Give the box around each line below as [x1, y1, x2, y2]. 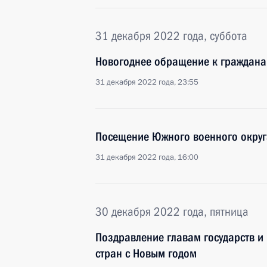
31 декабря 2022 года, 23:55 [95, 77, 198, 88]
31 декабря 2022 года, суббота [95, 29, 247, 43]
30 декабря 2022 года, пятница [95, 204, 249, 219]
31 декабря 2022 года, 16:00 [95, 152, 198, 163]
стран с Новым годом [95, 246, 197, 260]
